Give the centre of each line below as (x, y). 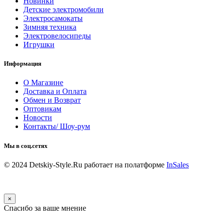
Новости (38, 118)
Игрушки (39, 45)
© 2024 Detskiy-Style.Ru (44, 164)
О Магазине (43, 83)
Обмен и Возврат (52, 100)
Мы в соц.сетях (26, 145)
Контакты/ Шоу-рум (57, 127)
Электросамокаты (53, 18)
